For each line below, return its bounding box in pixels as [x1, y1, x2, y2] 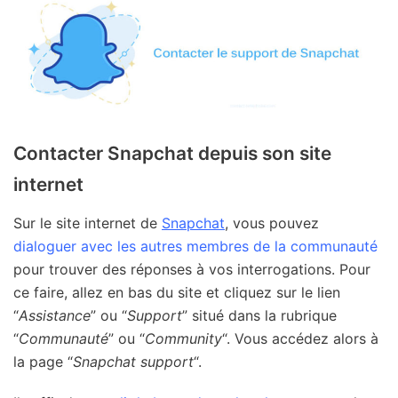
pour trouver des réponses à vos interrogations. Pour [13, 260, 370, 279]
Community [145, 330, 222, 348]
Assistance [19, 306, 91, 325]
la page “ [13, 353, 73, 371]
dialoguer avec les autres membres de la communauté [13, 237, 378, 256]
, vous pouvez [225, 214, 319, 233]
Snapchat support [73, 353, 194, 371]
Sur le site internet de [13, 214, 162, 233]
